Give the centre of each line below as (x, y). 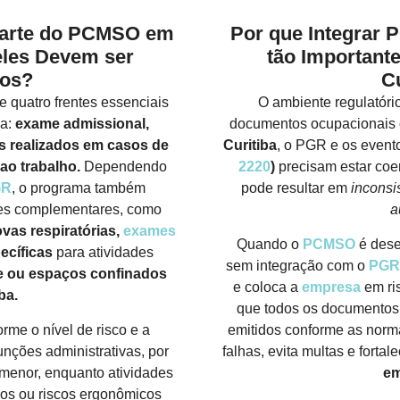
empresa (331, 287)
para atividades (103, 253)
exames (149, 231)
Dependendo (124, 167)
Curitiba (250, 146)
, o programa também (78, 188)
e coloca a (267, 287)
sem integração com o (297, 265)
